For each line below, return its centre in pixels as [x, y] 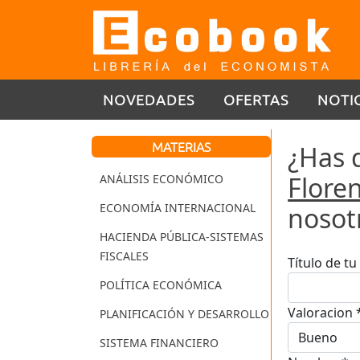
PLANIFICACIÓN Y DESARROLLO [184, 314]
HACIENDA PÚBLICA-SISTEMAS [182, 237]
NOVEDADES [149, 99]
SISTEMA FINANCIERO [159, 343]
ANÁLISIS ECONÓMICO [162, 179]
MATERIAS [182, 147]
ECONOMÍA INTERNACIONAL [178, 208]
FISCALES [124, 256]
